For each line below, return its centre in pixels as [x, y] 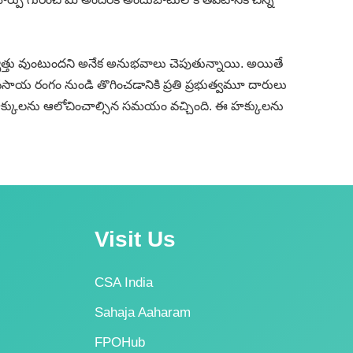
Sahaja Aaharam [143, 312]
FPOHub [120, 342]
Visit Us [136, 239]
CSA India [124, 282]
